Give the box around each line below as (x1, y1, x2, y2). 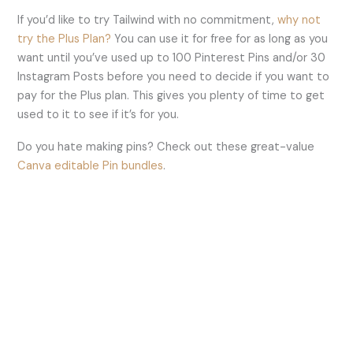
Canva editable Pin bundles (17, 158, 164, 174)
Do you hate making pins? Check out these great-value (17, 139, 315, 155)
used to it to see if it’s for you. (17, 106, 180, 122)
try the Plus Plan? (17, 31, 112, 46)
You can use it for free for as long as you (111, 31, 329, 46)
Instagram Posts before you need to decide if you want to (17, 69, 330, 84)
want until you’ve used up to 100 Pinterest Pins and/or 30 (17, 50, 326, 65)
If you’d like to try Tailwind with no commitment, (17, 12, 278, 28)
